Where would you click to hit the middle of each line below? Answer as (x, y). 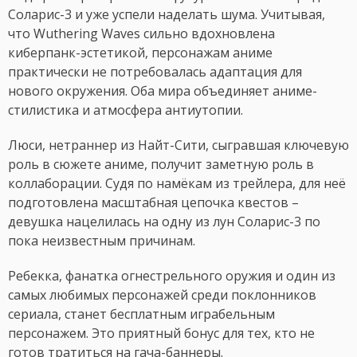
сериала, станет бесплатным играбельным (141, 314)
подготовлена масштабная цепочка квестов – (153, 203)
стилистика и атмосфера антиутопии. (126, 110)
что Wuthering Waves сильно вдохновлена (141, 34)
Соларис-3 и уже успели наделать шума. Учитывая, (167, 15)
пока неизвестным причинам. (102, 241)
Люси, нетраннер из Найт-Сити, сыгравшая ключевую (178, 145)
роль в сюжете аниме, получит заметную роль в (161, 165)
